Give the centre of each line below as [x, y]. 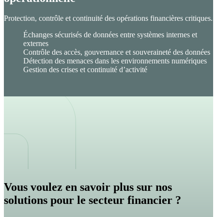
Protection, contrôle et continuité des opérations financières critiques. [108, 18]
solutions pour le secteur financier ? [93, 200]
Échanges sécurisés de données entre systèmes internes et [110, 35]
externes [36, 44]
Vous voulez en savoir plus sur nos [88, 187]
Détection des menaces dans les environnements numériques [115, 61]
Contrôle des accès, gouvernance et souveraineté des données [117, 52]
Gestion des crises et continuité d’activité [85, 70]
